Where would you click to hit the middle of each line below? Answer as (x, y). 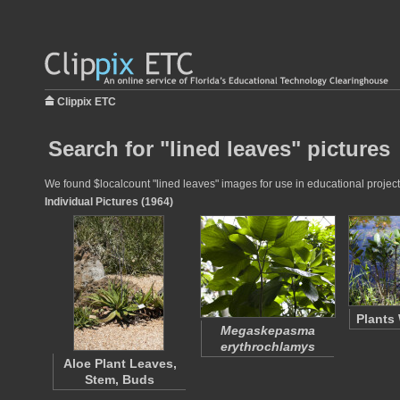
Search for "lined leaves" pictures (219, 149)
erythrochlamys (268, 346)
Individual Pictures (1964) (109, 202)
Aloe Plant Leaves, (120, 363)
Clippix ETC (87, 102)
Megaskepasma (268, 330)
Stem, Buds (120, 379)
